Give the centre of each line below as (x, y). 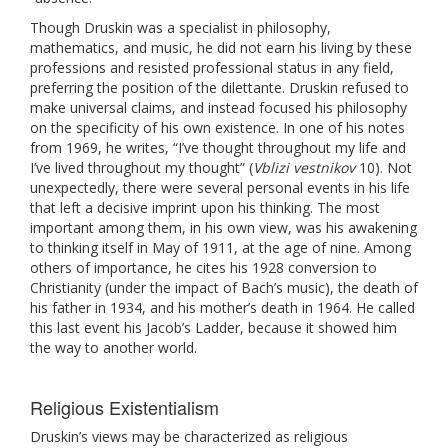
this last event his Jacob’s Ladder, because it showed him (213, 327)
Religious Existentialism (124, 406)
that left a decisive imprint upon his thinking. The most (205, 207)
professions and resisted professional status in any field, (212, 67)
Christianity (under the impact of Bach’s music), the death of (224, 287)
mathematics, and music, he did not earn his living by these (221, 47)
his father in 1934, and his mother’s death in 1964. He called (222, 307)
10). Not (383, 167)
